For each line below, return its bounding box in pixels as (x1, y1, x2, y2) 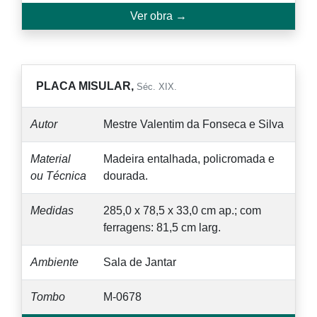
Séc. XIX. (137, 81, 177, 92)
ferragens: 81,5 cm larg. (103, 221, 221, 234)
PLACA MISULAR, (36, 79, 137, 92)
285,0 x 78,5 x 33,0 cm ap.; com (103, 204, 261, 217)
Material (30, 152, 71, 165)
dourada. (103, 169, 148, 182)
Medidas (30, 204, 74, 217)
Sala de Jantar (103, 255, 176, 268)
